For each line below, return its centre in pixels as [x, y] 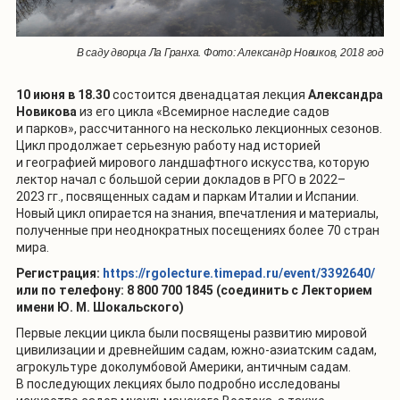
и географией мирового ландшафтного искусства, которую [193, 162]
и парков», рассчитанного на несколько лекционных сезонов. [199, 128]
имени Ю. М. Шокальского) [100, 307]
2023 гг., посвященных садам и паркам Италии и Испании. [187, 196]
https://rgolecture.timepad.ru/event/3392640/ [239, 273]
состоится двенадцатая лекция [208, 94]
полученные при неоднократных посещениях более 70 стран [198, 230]
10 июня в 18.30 [63, 94]
